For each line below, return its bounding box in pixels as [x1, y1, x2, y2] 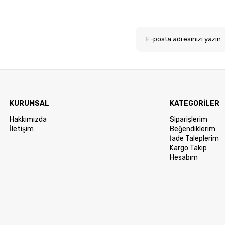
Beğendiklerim [169, 125, 215, 133]
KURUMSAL [10, 99, 50, 108]
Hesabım [169, 153, 198, 162]
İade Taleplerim [169, 134, 219, 143]
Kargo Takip [169, 144, 207, 152]
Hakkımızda [10, 115, 47, 124]
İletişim [10, 125, 34, 133]
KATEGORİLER [169, 99, 219, 108]
